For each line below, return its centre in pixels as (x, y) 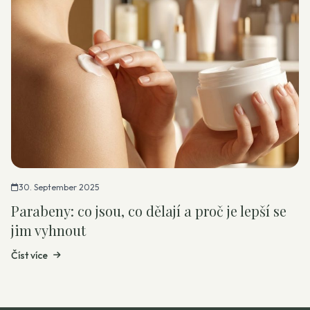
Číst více (29, 255)
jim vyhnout (48, 230)
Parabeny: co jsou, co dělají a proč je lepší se (149, 211)
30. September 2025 (59, 187)
